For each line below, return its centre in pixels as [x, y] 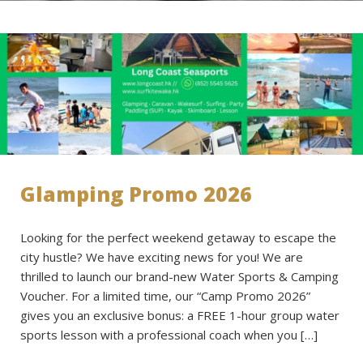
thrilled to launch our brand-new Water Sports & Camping [179, 276]
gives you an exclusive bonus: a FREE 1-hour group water [180, 315]
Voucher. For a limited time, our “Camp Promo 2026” [165, 295]
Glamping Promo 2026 [136, 193]
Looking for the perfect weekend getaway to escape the [178, 237]
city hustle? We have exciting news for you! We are [162, 256]
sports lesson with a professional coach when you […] [169, 334]
